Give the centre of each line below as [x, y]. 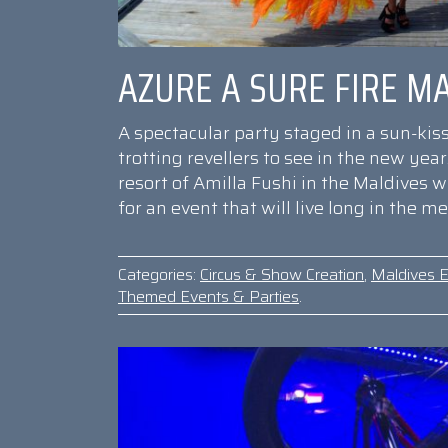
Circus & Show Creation [282, 274]
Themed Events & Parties [208, 296]
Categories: [157, 274]
